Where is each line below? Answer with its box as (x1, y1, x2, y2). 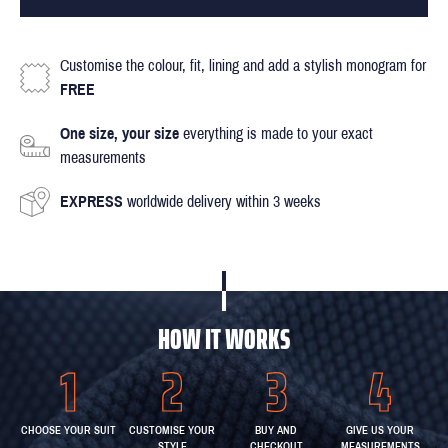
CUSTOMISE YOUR (129, 423, 215, 436)
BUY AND (255, 423, 297, 436)
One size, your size (60, 124, 179, 142)
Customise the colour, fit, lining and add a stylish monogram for (60, 56, 426, 74)
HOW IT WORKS (158, 316, 290, 361)
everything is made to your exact (179, 124, 373, 142)
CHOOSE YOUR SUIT (20, 423, 116, 436)
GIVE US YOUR (346, 423, 414, 436)
